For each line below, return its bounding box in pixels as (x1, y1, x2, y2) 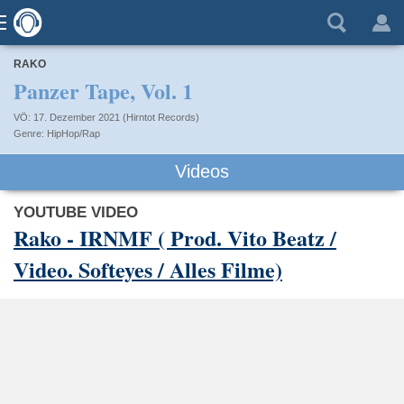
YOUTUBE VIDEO (14, 203, 138, 221)
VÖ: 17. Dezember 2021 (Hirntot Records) (14, 112, 199, 123)
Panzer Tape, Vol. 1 (14, 75, 193, 106)
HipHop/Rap (47, 127, 100, 139)
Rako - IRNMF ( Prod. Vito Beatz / (14, 221, 336, 253)
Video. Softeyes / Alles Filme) (14, 252, 282, 285)
